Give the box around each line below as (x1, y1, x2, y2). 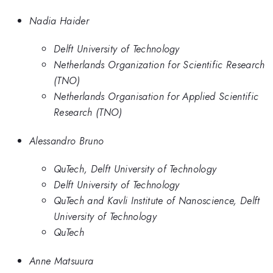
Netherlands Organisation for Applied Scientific (54, 89, 259, 104)
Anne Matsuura (29, 253, 94, 268)
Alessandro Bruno (29, 133, 104, 148)
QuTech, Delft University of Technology (54, 161, 217, 177)
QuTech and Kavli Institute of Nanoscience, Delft (54, 193, 260, 208)
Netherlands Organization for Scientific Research (54, 57, 265, 73)
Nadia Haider (29, 13, 89, 28)
